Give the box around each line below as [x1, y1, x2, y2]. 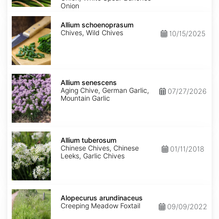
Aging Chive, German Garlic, [61, 86, 149, 95]
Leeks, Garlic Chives [61, 152, 125, 160]
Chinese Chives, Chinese [61, 144, 139, 153]
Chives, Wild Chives [61, 28, 123, 37]
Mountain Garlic [61, 94, 110, 103]
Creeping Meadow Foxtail [61, 201, 140, 210]
